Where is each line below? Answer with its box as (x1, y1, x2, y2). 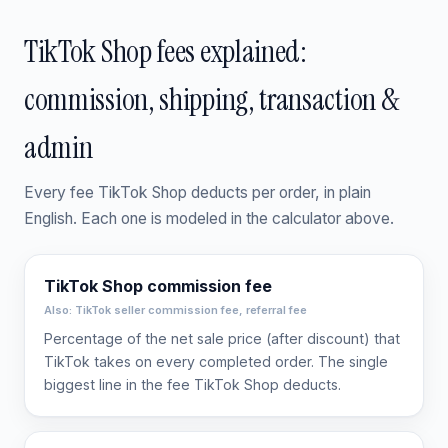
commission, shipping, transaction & (24, 79, 399, 119)
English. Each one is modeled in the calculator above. (24, 208, 394, 228)
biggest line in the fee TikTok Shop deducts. (44, 376, 342, 394)
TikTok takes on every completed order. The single (44, 353, 389, 371)
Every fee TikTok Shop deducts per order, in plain (24, 182, 371, 202)
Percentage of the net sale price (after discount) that (44, 330, 401, 348)
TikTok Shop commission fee (44, 276, 273, 297)
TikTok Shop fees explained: (24, 31, 307, 71)
